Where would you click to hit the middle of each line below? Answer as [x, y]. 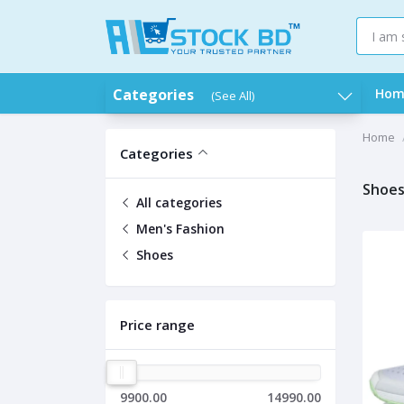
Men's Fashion [179, 229]
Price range [157, 325]
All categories [177, 202]
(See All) [233, 96]
